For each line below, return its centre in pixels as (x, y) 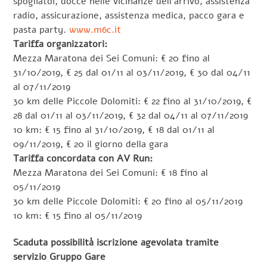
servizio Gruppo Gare (60, 257)
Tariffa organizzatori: (60, 44)
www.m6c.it (95, 30)
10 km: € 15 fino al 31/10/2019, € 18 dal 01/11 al (114, 130)
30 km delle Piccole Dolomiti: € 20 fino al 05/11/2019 (128, 202)
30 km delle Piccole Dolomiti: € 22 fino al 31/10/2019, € (133, 102)
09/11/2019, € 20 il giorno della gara (91, 145)
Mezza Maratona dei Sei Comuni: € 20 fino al (112, 59)
